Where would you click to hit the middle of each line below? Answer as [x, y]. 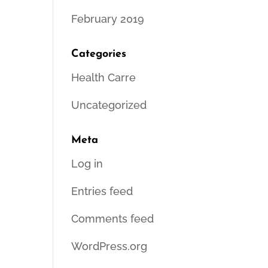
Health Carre [104, 77]
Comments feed [113, 219]
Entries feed [102, 191]
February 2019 [108, 19]
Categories [99, 54]
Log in [87, 164]
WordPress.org [109, 246]
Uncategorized [109, 105]
